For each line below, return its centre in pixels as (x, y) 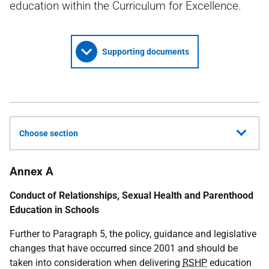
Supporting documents (145, 52)
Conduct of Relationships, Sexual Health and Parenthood (131, 195)
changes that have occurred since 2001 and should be (124, 248)
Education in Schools (54, 210)
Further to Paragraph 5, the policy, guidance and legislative (133, 234)
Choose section (49, 133)
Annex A (32, 171)
